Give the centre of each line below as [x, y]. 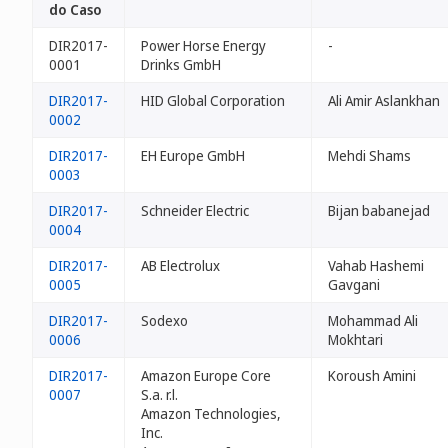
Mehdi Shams [369, 155]
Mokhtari [355, 339]
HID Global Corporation [213, 100]
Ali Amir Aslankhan [384, 100]
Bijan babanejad [379, 210]
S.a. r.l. [159, 394]
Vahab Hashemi [376, 265]
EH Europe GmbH [193, 155]
